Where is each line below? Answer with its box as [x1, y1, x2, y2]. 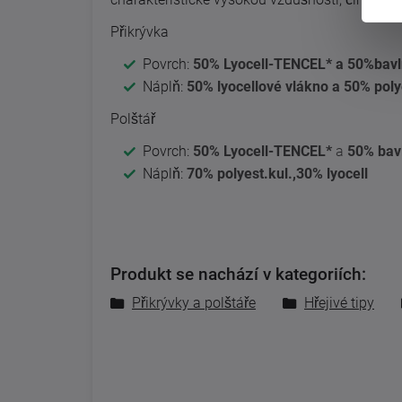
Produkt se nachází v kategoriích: [110, 264, 366, 284]
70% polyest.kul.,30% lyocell [187, 164, 368, 182]
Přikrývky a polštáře [132, 293, 256, 311]
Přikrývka [110, 22, 169, 40]
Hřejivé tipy [304, 293, 374, 311]
